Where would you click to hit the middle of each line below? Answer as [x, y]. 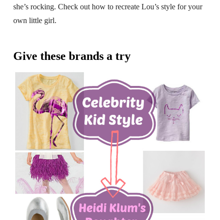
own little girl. [35, 21]
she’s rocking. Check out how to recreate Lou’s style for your [108, 7]
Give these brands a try [72, 56]
